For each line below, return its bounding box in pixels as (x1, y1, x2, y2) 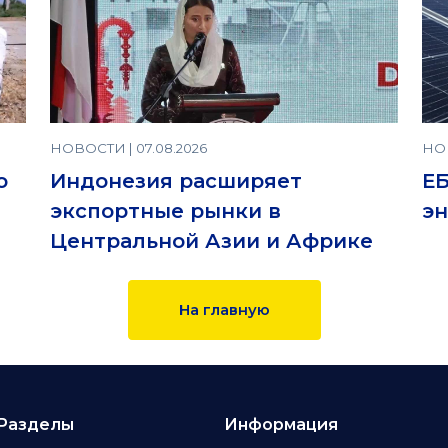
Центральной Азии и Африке (50, 229, 373, 254)
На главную (178, 301, 270, 320)
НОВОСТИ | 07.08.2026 (50, 140, 207, 157)
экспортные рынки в (50, 199, 281, 224)
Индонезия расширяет (50, 169, 302, 194)
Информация (224, 415, 338, 435)
